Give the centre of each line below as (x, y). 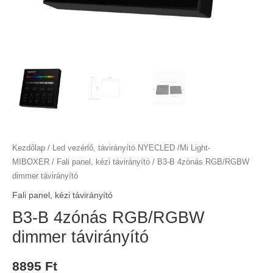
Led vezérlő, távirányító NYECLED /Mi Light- (131, 148)
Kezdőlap (29, 148)
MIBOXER (31, 162)
